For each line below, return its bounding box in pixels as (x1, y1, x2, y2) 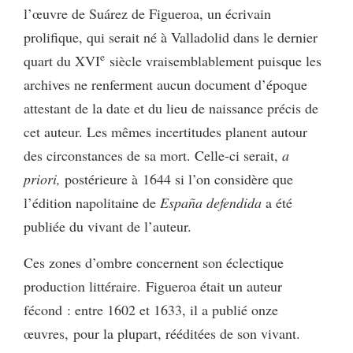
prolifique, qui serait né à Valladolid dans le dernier (24, 27, 318, 46)
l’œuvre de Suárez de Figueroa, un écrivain (24, 3, 271, 23)
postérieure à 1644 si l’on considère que (61, 169, 293, 188)
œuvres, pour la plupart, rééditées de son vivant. (24, 323, 300, 343)
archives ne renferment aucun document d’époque (24, 74, 307, 94)
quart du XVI (24, 50, 100, 70)
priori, (24, 169, 61, 188)
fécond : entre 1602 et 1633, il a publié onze (24, 299, 278, 319)
